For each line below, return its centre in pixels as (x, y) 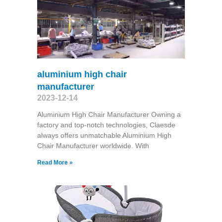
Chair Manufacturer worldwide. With (93, 145)
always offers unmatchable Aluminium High (104, 135)
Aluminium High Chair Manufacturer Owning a (109, 114)
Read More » (55, 162)
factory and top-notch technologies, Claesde (106, 125)
